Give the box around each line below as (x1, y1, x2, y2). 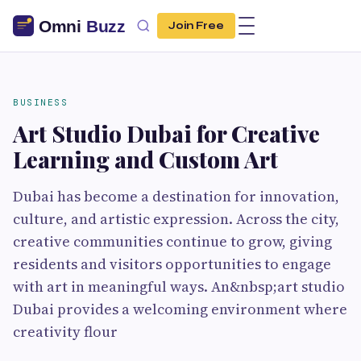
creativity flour (13, 322, 118, 342)
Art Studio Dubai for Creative (13, 118, 320, 148)
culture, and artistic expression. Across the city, (13, 209, 339, 229)
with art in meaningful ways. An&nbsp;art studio (13, 276, 345, 297)
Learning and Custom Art (13, 144, 278, 174)
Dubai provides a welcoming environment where (13, 299, 347, 319)
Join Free (168, 19, 224, 32)
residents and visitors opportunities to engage (13, 254, 331, 274)
